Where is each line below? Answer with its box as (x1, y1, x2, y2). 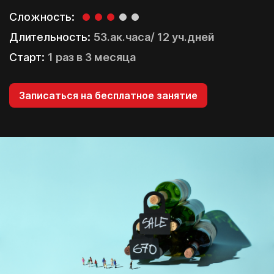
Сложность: (9, 10, 75, 23)
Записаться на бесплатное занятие (19, 89, 198, 102)
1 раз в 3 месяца (48, 50, 136, 64)
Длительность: (9, 30, 94, 43)
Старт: (9, 50, 48, 64)
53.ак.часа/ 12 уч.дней (94, 30, 215, 43)
